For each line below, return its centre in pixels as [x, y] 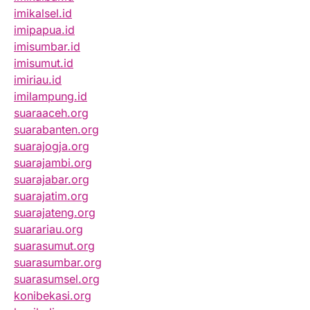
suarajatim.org [51, 196]
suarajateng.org [55, 213]
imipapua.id [44, 30]
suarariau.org [48, 229]
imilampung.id [51, 97]
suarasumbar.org [58, 263]
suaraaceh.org [51, 113]
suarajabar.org [52, 180]
